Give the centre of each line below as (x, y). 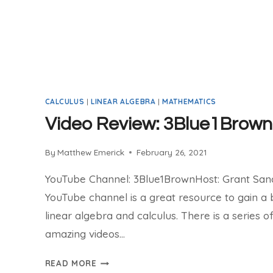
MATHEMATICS (189, 101)
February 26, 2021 (171, 152)
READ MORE (71, 263)
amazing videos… (85, 234)
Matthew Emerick (90, 152)
